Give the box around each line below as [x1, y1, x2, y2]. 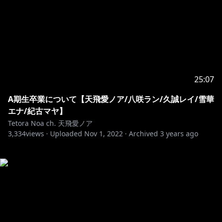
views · [26, 129, 48, 138]
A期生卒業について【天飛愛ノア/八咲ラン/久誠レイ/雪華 [8, 94, 214, 105]
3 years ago [160, 129, 198, 138]
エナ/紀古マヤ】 [8, 106, 67, 116]
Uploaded [50, 129, 82, 138]
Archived [129, 129, 158, 138]
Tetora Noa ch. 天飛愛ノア [8, 118, 93, 128]
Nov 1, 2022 [84, 129, 123, 138]
